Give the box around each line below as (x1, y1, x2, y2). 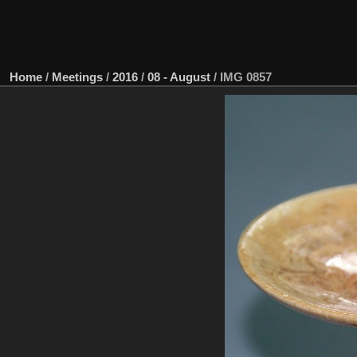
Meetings (52, 69, 103, 84)
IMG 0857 (220, 69, 272, 84)
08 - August (147, 69, 210, 84)
